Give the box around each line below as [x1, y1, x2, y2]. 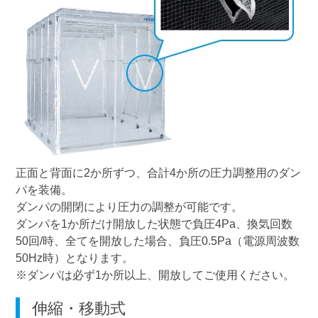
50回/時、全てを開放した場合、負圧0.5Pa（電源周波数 [15, 234, 300, 247]
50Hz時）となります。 [15, 251, 133, 264]
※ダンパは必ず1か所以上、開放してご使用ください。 [15, 268, 295, 281]
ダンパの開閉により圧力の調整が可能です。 [15, 199, 243, 213]
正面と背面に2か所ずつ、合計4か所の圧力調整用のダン [15, 165, 301, 179]
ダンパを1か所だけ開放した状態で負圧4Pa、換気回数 [15, 216, 292, 230]
